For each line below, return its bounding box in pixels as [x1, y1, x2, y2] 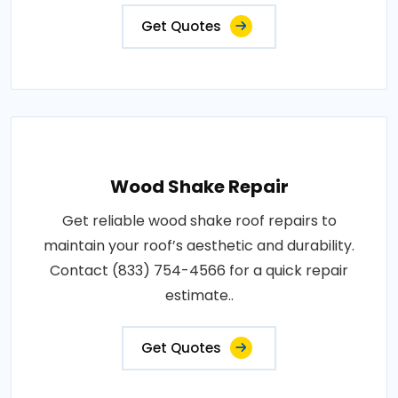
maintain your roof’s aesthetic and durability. [44, 235, 354, 256]
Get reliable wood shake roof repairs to [61, 211, 337, 231]
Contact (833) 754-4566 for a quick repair [50, 260, 348, 281]
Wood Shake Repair [109, 174, 289, 199]
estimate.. [164, 285, 234, 306]
